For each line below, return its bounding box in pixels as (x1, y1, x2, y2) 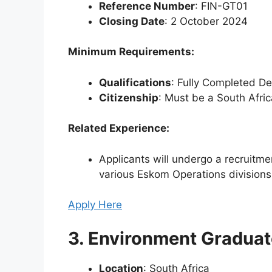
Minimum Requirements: (68, 46, 194, 58)
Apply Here (68, 199, 122, 211)
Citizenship (99, 91, 158, 104)
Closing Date (99, 15, 165, 27)
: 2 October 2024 (165, 15, 248, 27)
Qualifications (99, 76, 171, 89)
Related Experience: (68, 122, 169, 135)
